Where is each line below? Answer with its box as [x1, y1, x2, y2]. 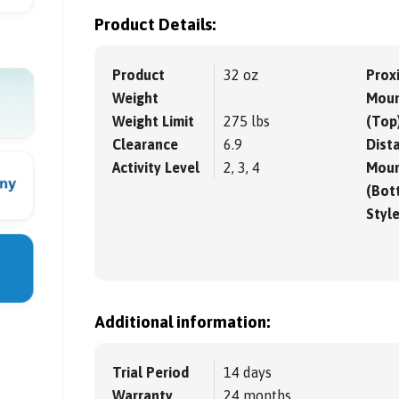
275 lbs [224, 113, 271, 130]
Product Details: [94, 15, 216, 35]
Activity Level [112, 159, 200, 176]
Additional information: [94, 313, 271, 332]
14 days [224, 364, 273, 381]
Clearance [112, 136, 179, 153]
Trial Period [112, 364, 190, 381]
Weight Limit [112, 113, 195, 130]
